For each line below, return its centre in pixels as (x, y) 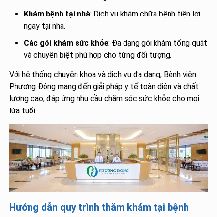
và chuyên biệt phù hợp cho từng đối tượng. (98, 55)
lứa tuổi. (23, 111)
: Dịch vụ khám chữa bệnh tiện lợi (145, 14)
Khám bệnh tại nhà (57, 14)
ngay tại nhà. (45, 26)
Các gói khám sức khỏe (66, 43)
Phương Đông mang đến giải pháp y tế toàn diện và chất (104, 87)
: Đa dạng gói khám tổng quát (158, 43)
